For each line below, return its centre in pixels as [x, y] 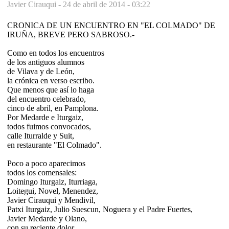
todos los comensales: [42, 172]
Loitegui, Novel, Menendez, [53, 191]
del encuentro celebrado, [47, 99]
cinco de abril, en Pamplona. [53, 108]
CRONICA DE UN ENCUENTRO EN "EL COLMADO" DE [111, 25]
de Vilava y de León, [41, 71]
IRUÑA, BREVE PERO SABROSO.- [71, 34]
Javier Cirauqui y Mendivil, [51, 200]
